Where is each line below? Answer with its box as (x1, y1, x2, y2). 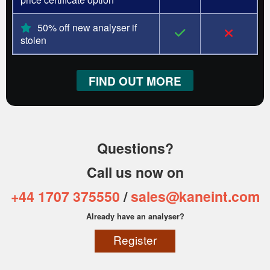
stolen (20, 33, 46, 47)
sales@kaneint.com (130, 186, 260, 206)
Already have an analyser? (86, 210, 184, 222)
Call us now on (86, 162, 184, 182)
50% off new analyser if (37, 20, 137, 34)
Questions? (96, 137, 174, 158)
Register (113, 231, 157, 248)
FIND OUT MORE (89, 72, 181, 89)
